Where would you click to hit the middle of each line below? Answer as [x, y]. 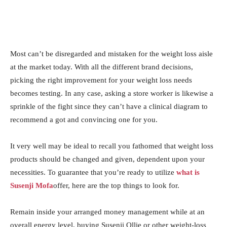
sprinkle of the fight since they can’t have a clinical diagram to [109, 106]
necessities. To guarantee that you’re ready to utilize [93, 172]
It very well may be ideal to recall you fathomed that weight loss [112, 146]
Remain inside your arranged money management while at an [107, 212]
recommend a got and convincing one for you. [84, 120]
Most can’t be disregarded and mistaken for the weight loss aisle [111, 54]
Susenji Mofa [32, 185]
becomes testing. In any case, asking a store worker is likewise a [112, 93]
